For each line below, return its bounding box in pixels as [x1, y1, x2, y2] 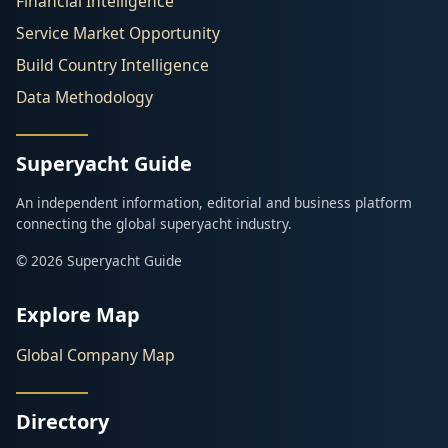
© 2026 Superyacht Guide [16, 251, 182, 271]
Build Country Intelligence [16, 54, 209, 77]
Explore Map [16, 301, 140, 329]
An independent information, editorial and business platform [16, 193, 412, 213]
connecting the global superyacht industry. [16, 214, 292, 234]
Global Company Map [16, 344, 175, 367]
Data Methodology [16, 86, 153, 109]
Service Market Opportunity [16, 21, 220, 44]
